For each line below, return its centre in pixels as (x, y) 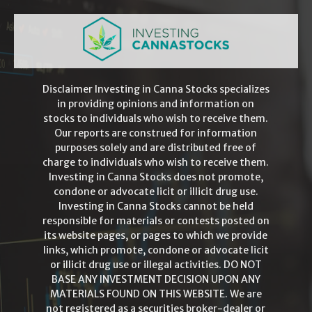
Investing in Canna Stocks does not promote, (156, 177)
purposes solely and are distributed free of (156, 147)
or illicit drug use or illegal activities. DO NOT (156, 264)
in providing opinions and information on (156, 103)
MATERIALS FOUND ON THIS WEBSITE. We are (156, 294)
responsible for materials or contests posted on (156, 220)
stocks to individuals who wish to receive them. (156, 118)
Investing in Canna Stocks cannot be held (156, 206)
